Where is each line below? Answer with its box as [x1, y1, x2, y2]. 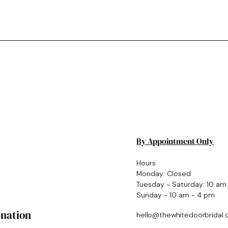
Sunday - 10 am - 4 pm [136, 190, 215, 199]
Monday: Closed [136, 169, 191, 178]
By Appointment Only [136, 135, 214, 147]
